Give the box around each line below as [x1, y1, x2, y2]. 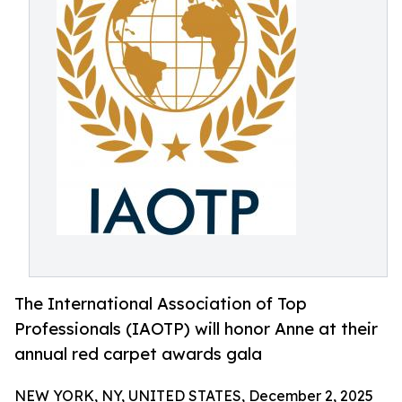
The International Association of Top [14, 293, 307, 314]
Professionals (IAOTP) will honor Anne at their [14, 319, 378, 339]
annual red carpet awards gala [14, 344, 262, 364]
